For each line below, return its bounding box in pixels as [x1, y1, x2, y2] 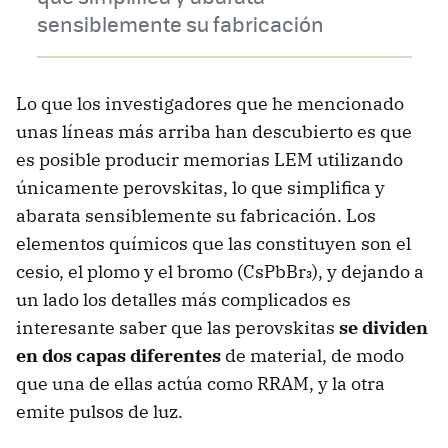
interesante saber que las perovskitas [16, 316, 339, 340]
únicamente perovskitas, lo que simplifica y [16, 176, 385, 200]
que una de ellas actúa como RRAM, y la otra [16, 372, 385, 396]
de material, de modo [221, 344, 404, 368]
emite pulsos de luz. [16, 400, 183, 424]
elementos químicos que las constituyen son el [16, 232, 411, 256]
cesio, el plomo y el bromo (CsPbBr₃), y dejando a [16, 260, 424, 284]
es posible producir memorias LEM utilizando [16, 148, 403, 172]
